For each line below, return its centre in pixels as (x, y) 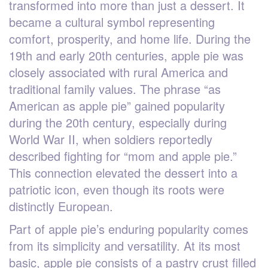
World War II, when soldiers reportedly (111, 139)
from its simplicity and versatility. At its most (125, 245)
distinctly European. (61, 206)
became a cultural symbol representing (112, 22)
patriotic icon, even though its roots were (117, 189)
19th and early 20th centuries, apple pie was (126, 55)
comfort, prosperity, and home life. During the (130, 38)
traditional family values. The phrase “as (115, 89)
